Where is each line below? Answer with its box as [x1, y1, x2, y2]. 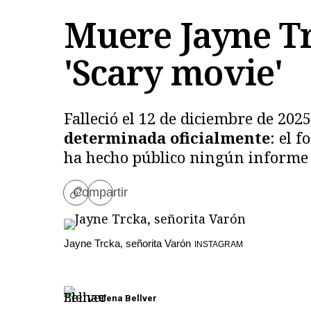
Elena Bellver [99, 292, 157, 303]
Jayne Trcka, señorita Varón [64, 237, 191, 249]
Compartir [73, 185, 128, 199]
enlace [75, 204, 115, 221]
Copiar [75, 190, 115, 207]
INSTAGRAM [194, 239, 243, 249]
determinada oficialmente [64, 126, 270, 148]
